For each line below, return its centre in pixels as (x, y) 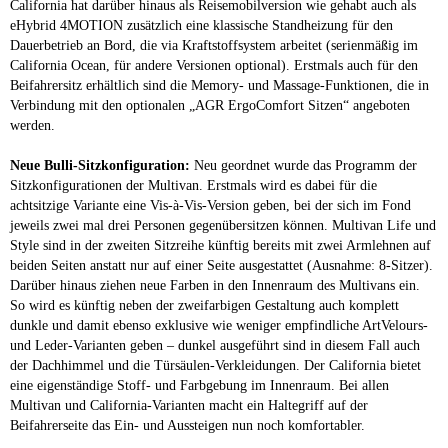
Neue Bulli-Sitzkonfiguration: (100, 165)
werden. (32, 125)
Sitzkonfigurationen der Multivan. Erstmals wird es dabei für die (193, 185)
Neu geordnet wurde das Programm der (303, 165)
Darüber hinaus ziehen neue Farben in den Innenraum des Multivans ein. (215, 285)
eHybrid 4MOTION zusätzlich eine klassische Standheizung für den (201, 25)
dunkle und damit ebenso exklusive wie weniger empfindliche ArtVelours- (219, 325)
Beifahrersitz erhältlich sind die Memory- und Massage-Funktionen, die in (219, 85)
